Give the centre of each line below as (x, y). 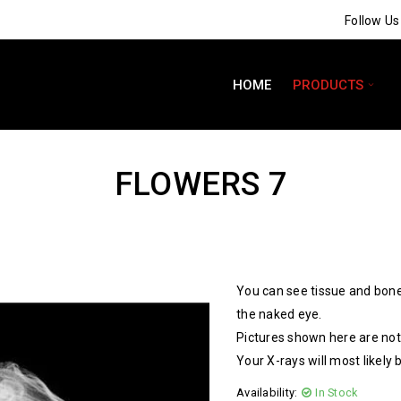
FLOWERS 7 (200, 184)
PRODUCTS (328, 85)
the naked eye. (279, 314)
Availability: (267, 392)
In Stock (337, 392)
